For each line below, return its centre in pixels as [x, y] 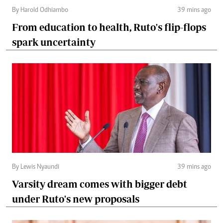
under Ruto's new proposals [76, 199]
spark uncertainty [54, 42]
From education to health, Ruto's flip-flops [109, 27]
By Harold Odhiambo [40, 10]
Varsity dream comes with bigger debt [100, 184]
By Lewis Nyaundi [36, 167]
